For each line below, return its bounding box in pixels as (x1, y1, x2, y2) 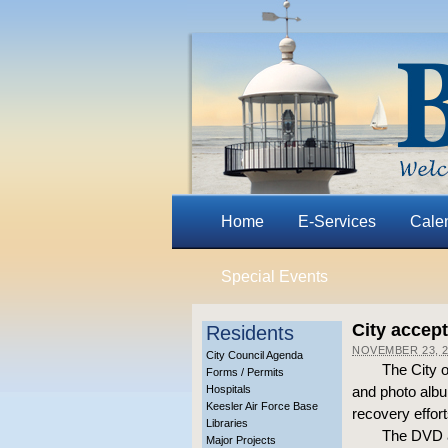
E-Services (297, 213, 376, 230)
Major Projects (206, 434, 276, 446)
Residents (206, 322, 294, 344)
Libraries (206, 417, 248, 429)
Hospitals (206, 383, 251, 395)
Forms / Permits (206, 366, 284, 378)
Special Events (220, 268, 328, 285)
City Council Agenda (206, 349, 303, 361)
